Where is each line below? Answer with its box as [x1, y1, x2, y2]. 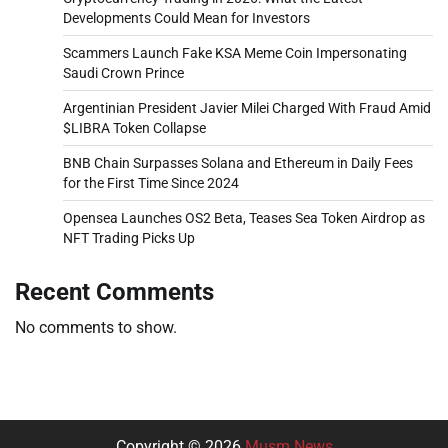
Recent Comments [15, 277, 214, 306]
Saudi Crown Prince [63, 64, 184, 81]
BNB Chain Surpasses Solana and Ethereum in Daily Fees [63, 154, 413, 171]
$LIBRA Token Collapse [63, 119, 206, 136]
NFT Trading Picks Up [63, 229, 195, 246]
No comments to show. [15, 317, 177, 337]
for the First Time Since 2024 [63, 174, 239, 191]
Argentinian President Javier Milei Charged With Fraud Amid [63, 99, 431, 116]
